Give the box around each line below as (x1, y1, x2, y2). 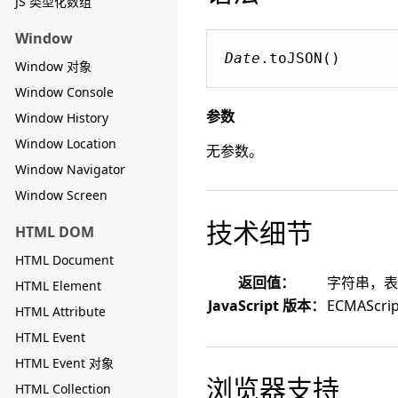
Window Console (15, 84, 114, 100)
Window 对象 (15, 58, 92, 75)
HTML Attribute (15, 303, 106, 320)
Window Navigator (15, 161, 125, 178)
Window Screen (15, 187, 107, 203)
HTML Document (15, 251, 114, 268)
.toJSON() (260, 50, 340, 67)
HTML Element (15, 277, 101, 294)
